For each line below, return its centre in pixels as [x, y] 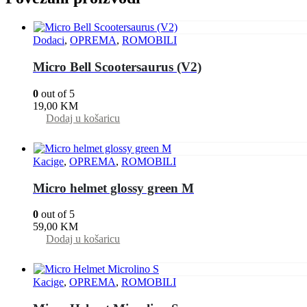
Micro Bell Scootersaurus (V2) [117, 67]
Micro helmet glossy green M [113, 188]
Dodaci [49, 40]
